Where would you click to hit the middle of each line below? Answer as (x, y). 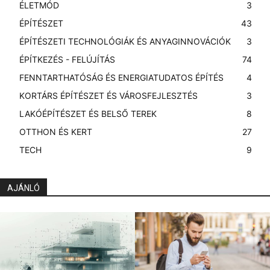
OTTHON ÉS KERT (56, 131)
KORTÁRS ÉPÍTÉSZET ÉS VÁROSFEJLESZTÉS (108, 95)
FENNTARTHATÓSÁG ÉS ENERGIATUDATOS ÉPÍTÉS (121, 77)
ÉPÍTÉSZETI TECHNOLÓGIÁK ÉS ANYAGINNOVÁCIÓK (125, 41)
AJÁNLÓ (24, 188)
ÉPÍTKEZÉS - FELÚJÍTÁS (67, 59)
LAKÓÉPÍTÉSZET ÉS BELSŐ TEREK (88, 113)
